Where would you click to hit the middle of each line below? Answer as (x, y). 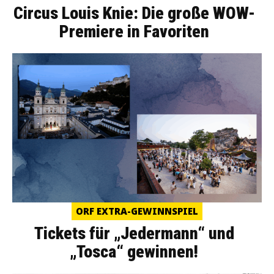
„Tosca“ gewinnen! (134, 252)
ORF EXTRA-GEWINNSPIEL (137, 211)
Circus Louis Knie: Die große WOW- (134, 13)
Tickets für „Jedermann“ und (134, 234)
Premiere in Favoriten (134, 31)
